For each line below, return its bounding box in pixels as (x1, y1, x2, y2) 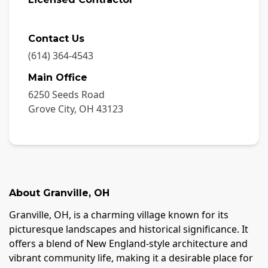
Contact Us (28, 32, 84, 44)
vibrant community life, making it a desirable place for (9, 251, 253, 264)
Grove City (28, 102, 74, 115)
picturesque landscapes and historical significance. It (9, 222, 248, 236)
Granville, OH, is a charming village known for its (9, 208, 229, 221)
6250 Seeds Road (28, 87, 105, 101)
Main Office (28, 71, 87, 83)
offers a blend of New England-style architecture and (9, 236, 248, 250)
